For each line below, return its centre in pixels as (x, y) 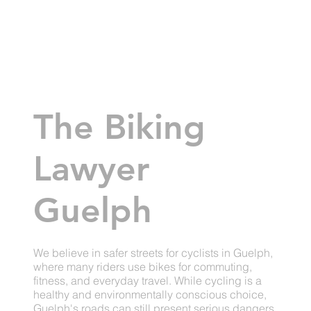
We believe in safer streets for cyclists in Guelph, (153, 253)
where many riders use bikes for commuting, (143, 267)
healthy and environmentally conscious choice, (150, 295)
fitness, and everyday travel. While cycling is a (148, 281)
